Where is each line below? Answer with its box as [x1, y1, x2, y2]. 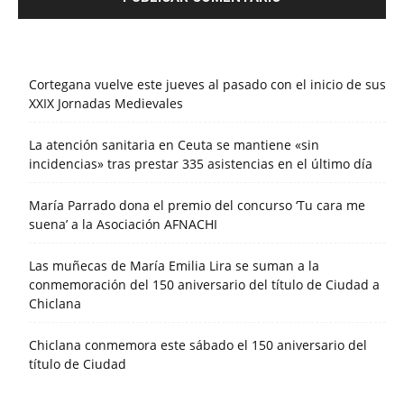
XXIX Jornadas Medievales [29, 95, 183, 113]
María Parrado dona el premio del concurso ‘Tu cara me [29, 197, 365, 215]
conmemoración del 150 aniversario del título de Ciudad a [29, 276, 380, 294]
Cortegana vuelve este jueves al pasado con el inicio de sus [29, 76, 386, 94]
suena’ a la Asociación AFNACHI [29, 216, 217, 234]
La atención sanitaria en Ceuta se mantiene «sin [29, 136, 319, 154]
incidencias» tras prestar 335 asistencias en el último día [29, 155, 372, 173]
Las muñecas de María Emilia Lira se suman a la [29, 257, 319, 275]
